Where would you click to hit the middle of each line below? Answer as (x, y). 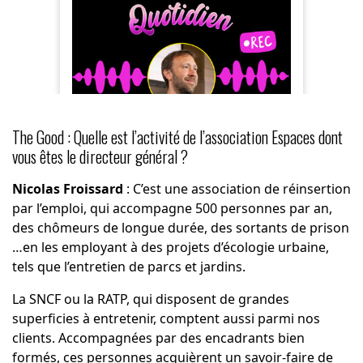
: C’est (143, 189)
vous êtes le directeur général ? (100, 157)
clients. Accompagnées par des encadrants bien (158, 338)
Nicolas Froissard (67, 189)
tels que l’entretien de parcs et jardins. (128, 267)
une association (212, 189)
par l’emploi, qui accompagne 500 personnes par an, (172, 209)
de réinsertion (305, 189)
